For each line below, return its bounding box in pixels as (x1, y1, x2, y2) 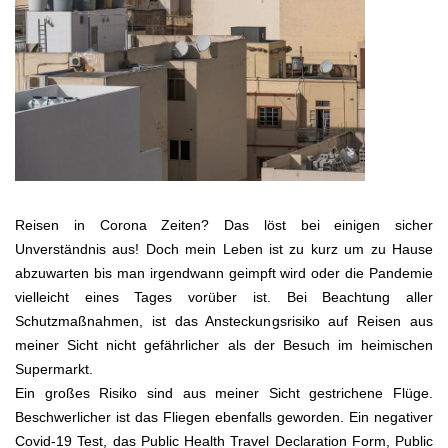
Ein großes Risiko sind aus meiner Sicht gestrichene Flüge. (15, 385, 433, 402)
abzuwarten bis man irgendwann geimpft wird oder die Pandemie (15, 265, 433, 282)
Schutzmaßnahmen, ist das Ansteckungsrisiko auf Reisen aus (15, 313, 433, 330)
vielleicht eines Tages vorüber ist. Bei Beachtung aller (15, 289, 433, 306)
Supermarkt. (15, 361, 93, 378)
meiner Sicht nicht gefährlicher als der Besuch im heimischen (15, 337, 433, 354)
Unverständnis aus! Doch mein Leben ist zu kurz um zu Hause (15, 241, 433, 258)
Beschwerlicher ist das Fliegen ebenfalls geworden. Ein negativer (15, 409, 433, 426)
